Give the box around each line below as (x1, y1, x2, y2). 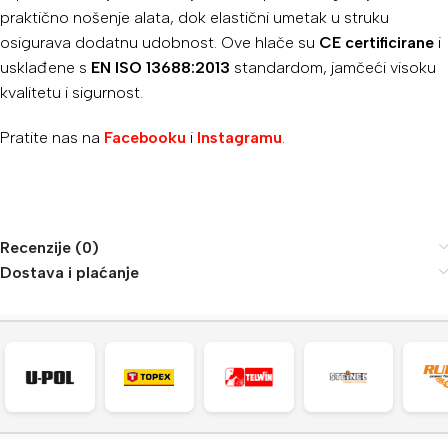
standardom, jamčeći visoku (230, 57, 436, 77)
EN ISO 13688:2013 (91, 57, 230, 77)
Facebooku (104, 127, 186, 147)
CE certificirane (319, 32, 434, 52)
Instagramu (197, 127, 282, 147)
